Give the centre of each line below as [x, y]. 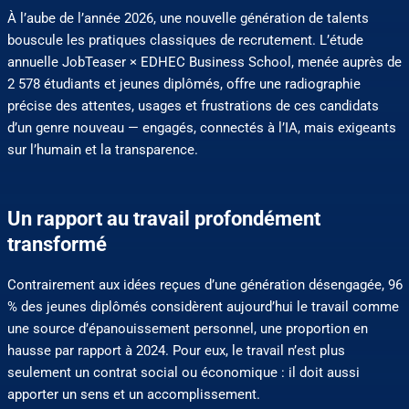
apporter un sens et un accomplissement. [133, 394]
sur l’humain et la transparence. [102, 149]
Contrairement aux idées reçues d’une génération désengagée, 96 [204, 284]
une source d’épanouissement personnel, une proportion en [187, 328]
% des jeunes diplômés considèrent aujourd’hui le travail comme [203, 306]
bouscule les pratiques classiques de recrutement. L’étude [185, 40]
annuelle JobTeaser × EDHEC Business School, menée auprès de [204, 62]
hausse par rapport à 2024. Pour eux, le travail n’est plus [176, 350]
